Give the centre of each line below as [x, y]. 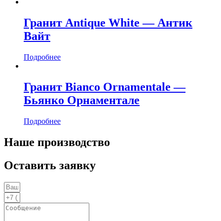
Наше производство [57, 142]
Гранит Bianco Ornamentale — [105, 87]
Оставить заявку [50, 165]
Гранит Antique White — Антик [108, 23]
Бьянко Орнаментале [82, 100]
